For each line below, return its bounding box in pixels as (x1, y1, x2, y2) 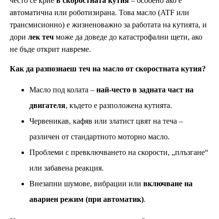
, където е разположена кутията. (66, 101, 172, 110)
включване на (143, 179, 193, 188)
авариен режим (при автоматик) (29, 195, 144, 204)
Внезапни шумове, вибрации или (29, 179, 143, 188)
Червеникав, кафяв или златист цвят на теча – (29, 117, 183, 126)
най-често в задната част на (96, 86, 194, 94)
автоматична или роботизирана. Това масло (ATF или (10, 8, 189, 17)
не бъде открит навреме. (10, 45, 91, 54)
